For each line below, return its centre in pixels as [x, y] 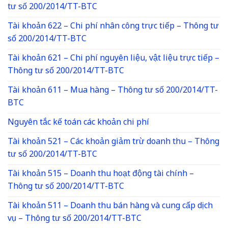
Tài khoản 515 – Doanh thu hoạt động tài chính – [101, 174]
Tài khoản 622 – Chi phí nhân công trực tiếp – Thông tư [113, 26]
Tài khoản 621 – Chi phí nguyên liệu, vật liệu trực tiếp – [113, 59]
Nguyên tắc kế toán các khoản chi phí [78, 123]
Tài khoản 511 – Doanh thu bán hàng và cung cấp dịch [110, 206]
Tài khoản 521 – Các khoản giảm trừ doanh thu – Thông [113, 142]
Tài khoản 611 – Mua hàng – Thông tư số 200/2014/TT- [113, 91]
